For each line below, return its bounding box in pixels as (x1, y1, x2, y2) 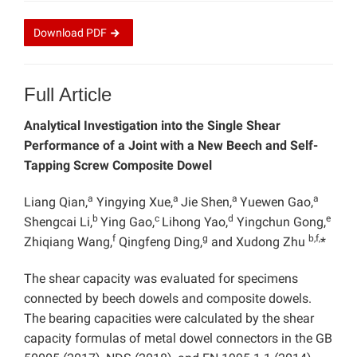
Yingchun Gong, (233, 214, 326, 230)
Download (33, 26, 86, 40)
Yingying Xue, (93, 194, 173, 210)
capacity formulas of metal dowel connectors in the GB (24, 331, 332, 347)
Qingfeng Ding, (116, 234, 202, 250)
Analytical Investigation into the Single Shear (24, 118, 280, 134)
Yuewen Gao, (240, 194, 313, 210)
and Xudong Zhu (208, 234, 308, 250)
